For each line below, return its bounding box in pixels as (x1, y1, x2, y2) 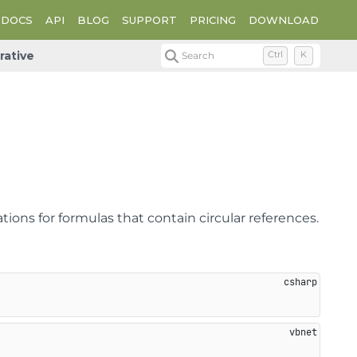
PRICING (190, 14, 236, 26)
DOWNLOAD (249, 14, 319, 26)
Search (182, 49, 215, 61)
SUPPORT (122, 14, 177, 26)
